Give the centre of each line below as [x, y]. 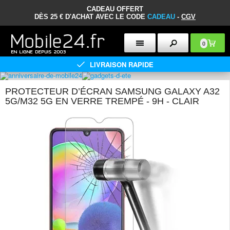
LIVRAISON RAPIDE [121, 64]
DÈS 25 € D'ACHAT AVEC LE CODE [91, 17]
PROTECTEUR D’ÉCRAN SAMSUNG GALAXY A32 [112, 91]
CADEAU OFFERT [115, 9]
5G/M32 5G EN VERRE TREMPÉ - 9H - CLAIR [102, 101]
